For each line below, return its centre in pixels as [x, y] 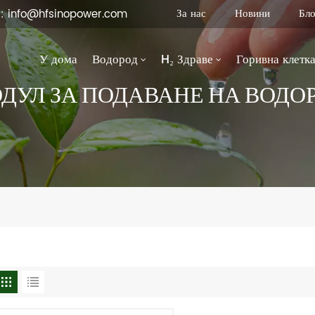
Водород [115, 59]
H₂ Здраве [187, 59]
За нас [191, 14]
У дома [59, 59]
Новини [252, 14]
